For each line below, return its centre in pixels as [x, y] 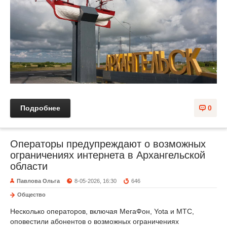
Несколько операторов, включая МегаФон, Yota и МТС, [102, 211]
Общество [31, 194]
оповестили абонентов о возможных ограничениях [94, 221]
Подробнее [40, 108]
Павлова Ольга [38, 181]
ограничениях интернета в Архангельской [108, 155]
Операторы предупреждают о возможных [108, 144]
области [29, 166]
